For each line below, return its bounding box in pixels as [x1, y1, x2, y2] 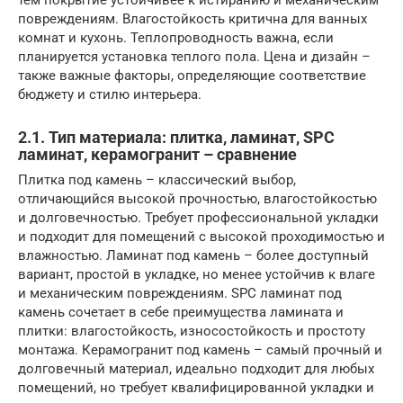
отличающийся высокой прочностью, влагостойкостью [18, 190, 377, 207]
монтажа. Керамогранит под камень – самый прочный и [18, 341, 382, 358]
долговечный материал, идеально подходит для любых [18, 360, 374, 377]
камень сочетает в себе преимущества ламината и [18, 303, 344, 320]
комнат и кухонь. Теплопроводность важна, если [18, 29, 334, 46]
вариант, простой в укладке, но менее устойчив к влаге [18, 265, 375, 282]
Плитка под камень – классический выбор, [18, 171, 296, 188]
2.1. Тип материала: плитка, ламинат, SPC [18, 127, 335, 147]
